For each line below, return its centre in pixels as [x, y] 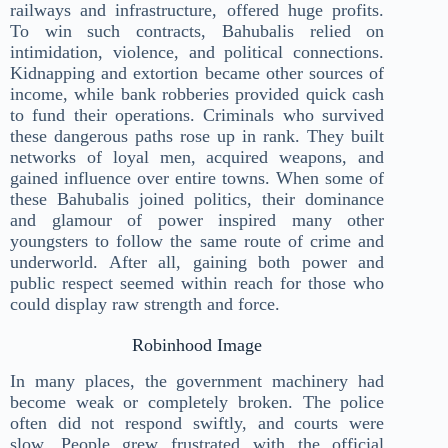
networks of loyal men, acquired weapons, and [197, 156]
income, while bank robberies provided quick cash [197, 93]
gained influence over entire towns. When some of [197, 177]
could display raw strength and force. [145, 303]
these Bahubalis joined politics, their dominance [197, 198]
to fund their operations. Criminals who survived [197, 114]
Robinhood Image [197, 344]
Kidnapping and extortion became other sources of [197, 72]
